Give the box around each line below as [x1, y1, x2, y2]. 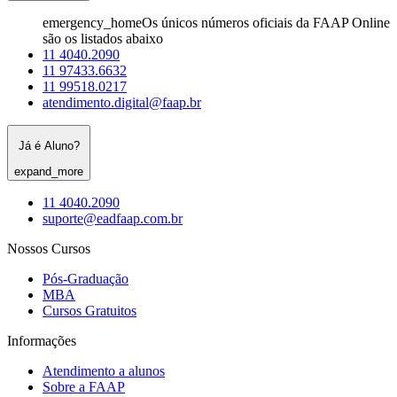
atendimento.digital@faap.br [43, 94, 201, 110]
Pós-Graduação [43, 270, 128, 286]
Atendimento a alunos [43, 362, 165, 378]
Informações [7, 332, 76, 348]
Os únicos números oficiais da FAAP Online [142, 14, 390, 30]
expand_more [14, 164, 83, 178]
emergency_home [43, 14, 142, 30]
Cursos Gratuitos [43, 302, 136, 318]
